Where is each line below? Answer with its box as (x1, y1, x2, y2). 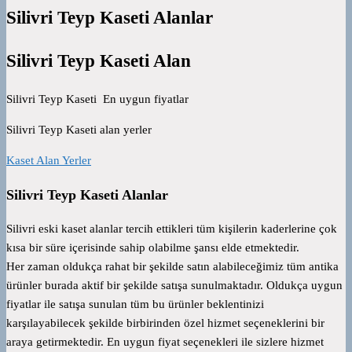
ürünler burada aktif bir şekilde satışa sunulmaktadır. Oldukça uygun (6, 279, 343, 292)
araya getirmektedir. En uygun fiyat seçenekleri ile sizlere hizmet (6, 335, 324, 349)
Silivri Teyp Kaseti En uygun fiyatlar (6, 93, 189, 106)
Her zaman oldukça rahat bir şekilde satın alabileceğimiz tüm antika (6, 260, 339, 273)
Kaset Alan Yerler (6, 154, 91, 167)
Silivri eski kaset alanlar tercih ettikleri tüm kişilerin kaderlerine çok (6, 222, 337, 236)
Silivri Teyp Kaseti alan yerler (6, 123, 152, 137)
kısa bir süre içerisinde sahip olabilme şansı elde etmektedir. (6, 241, 299, 255)
